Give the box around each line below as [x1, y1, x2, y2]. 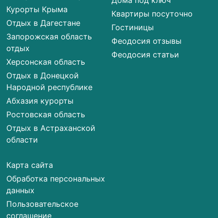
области [6, 135, 38, 145]
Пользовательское [6, 199, 79, 209]
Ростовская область [6, 109, 86, 120]
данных [6, 185, 35, 196]
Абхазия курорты [6, 96, 74, 106]
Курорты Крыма [6, 4, 68, 15]
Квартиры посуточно [111, 9, 193, 19]
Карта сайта [6, 160, 54, 170]
